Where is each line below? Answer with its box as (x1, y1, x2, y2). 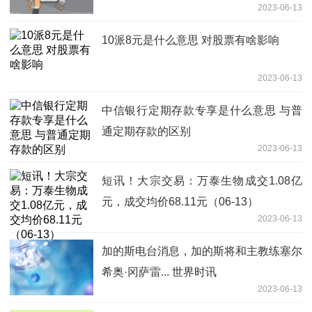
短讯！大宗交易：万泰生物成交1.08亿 (102, 174, 302, 187)
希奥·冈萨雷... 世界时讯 (102, 265, 217, 278)
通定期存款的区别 (102, 125, 191, 137)
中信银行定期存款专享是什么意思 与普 (102, 104, 302, 116)
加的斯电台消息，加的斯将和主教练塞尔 (102, 244, 302, 257)
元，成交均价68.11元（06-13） (102, 195, 258, 208)
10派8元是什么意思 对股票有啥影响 (102, 33, 279, 46)
